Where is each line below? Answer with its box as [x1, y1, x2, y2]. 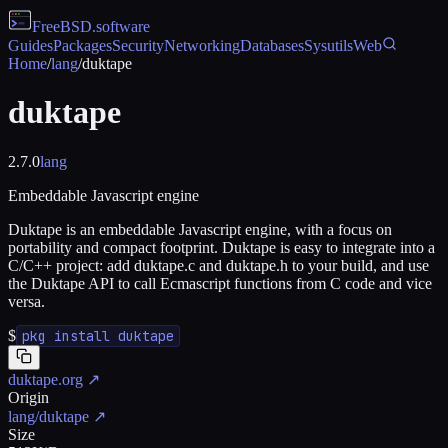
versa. [8, 292, 45, 310]
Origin [8, 388, 49, 406]
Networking [164, 37, 240, 54]
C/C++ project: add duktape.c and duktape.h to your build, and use [8, 256, 429, 274]
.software [92, 18, 150, 35]
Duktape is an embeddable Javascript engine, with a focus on [8, 220, 392, 238]
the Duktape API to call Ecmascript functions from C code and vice [8, 274, 432, 292]
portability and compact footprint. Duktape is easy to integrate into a [8, 238, 435, 256]
